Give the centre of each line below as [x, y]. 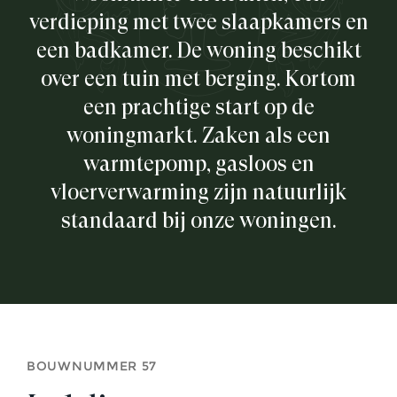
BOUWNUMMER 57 [92, 366]
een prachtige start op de [198, 108]
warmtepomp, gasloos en [198, 164]
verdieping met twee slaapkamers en [198, 23]
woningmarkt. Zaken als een [198, 136]
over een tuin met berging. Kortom [198, 79]
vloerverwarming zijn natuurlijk [198, 193]
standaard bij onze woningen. [198, 221]
